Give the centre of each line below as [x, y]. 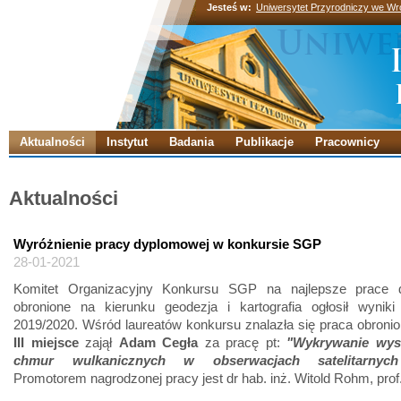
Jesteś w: [229, 7]
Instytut [127, 142]
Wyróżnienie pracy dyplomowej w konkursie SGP [167, 244]
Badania [192, 142]
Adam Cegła [158, 342]
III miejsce [46, 342]
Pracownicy [347, 142]
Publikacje [264, 142]
